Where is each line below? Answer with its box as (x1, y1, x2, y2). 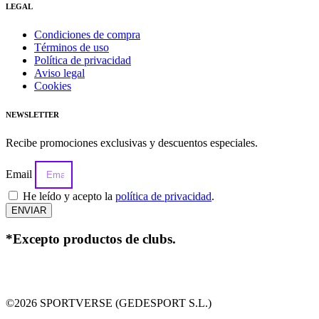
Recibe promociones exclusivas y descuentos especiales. (6, 137, 258, 149)
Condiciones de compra (34, 28, 140, 41)
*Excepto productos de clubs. (6, 231, 176, 246)
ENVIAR (11, 205, 46, 216)
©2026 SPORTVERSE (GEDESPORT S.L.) (6, 297, 211, 310)
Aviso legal (34, 67, 85, 80)
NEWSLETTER (6, 110, 59, 120)
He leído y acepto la (23, 190, 115, 202)
